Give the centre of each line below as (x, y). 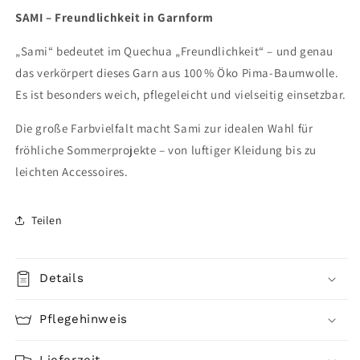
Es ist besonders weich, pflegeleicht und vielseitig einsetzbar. (181, 94)
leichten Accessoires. (72, 172)
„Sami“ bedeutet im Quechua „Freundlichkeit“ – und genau (175, 51)
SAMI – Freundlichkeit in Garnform (115, 17)
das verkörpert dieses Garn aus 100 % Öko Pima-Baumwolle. (177, 73)
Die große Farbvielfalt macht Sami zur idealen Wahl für (164, 128)
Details (62, 278)
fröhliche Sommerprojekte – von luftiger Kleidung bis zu (166, 150)
